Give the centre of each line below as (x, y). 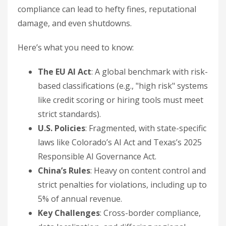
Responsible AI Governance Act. (97, 156)
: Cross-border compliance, (150, 213)
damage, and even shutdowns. (75, 23)
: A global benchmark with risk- (150, 72)
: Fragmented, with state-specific (146, 128)
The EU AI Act (65, 72)
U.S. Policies (62, 128)
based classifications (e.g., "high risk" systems (123, 86)
